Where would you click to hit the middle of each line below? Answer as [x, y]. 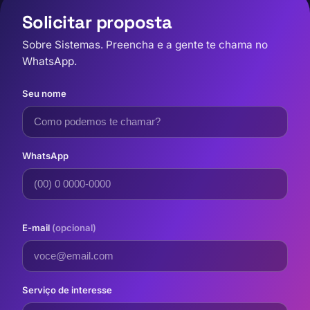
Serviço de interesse [67, 290]
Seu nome [44, 93]
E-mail [37, 228]
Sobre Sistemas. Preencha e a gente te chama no [145, 45]
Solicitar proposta [97, 22]
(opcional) [74, 228]
